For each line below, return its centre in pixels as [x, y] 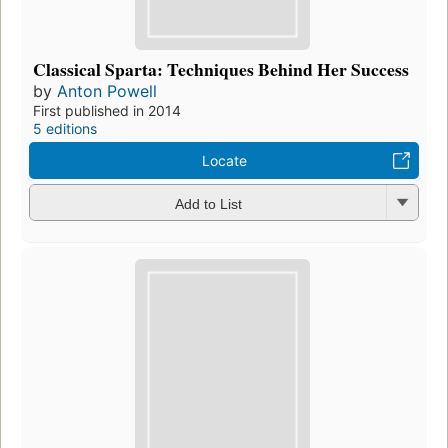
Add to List [208, 203]
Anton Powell [107, 91]
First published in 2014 [107, 111]
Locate [224, 161]
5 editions [65, 129]
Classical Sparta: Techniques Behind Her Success [221, 69]
